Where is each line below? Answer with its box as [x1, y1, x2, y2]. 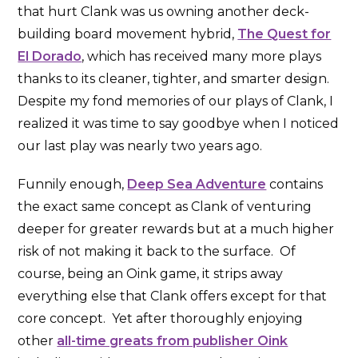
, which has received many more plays [82, 49, 322, 65]
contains [266, 177, 324, 193]
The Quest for [237, 26, 332, 42]
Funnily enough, [18, 177, 128, 193]
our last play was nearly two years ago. [18, 138, 263, 154]
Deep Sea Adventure [127, 177, 267, 193]
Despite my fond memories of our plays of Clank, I [18, 93, 334, 109]
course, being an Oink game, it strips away [18, 266, 284, 282]
